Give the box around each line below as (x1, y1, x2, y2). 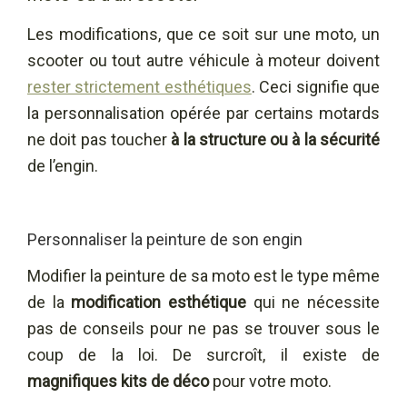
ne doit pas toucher (27, 129, 172, 149)
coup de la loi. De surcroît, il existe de (27, 345, 380, 365)
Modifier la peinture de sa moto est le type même (27, 266, 380, 286)
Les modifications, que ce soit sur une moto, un (27, 24, 380, 44)
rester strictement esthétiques (27, 76, 252, 96)
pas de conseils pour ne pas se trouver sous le (27, 319, 380, 339)
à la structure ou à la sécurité (171, 129, 381, 149)
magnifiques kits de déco (27, 372, 209, 392)
